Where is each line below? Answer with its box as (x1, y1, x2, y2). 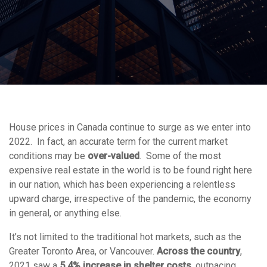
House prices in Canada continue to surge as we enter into (9, 122, 251, 133)
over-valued (88, 150, 139, 162)
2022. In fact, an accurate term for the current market (9, 136, 228, 147)
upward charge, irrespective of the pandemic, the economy (9, 193, 252, 204)
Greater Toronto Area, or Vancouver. (9, 246, 157, 257)
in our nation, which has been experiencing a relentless (9, 179, 235, 190)
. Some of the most (139, 150, 221, 162)
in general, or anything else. (9, 207, 124, 219)
